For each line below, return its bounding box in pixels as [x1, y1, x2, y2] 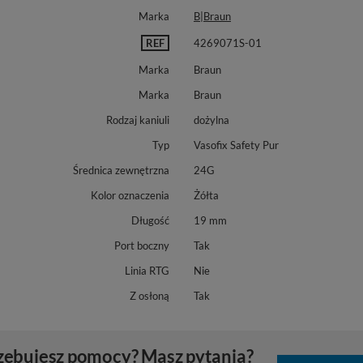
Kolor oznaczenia [90, 189, 169, 202]
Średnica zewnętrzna [72, 164, 169, 177]
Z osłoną [129, 289, 169, 302]
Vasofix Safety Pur [193, 139, 279, 152]
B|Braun [193, 10, 231, 23]
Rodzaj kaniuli [105, 113, 169, 126]
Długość [130, 214, 169, 227]
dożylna [193, 113, 229, 126]
